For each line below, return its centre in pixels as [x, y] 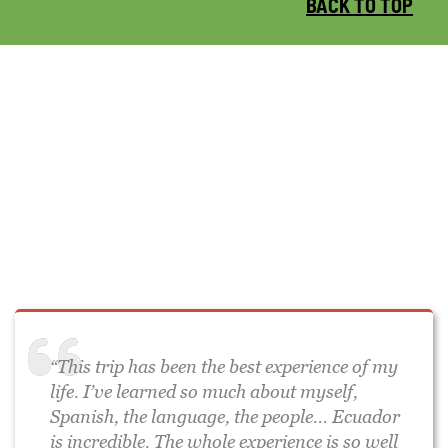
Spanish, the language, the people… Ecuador [225, 416]
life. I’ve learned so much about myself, [204, 391]
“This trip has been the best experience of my [224, 366]
